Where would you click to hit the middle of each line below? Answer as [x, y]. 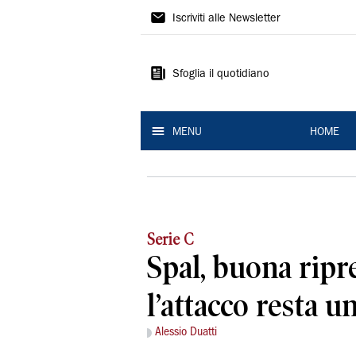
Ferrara [178, 75]
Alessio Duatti [186, 333]
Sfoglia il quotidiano [221, 75]
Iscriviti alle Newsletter [226, 19]
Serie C [170, 240]
